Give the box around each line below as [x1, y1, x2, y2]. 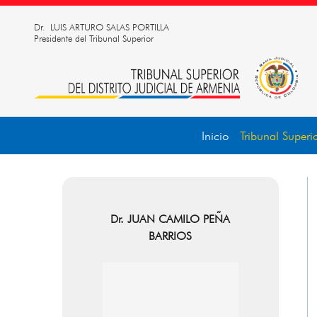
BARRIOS [149, 231, 192, 243]
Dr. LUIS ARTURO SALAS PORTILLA [34, 23, 169, 33]
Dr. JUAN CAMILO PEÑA [110, 214, 231, 226]
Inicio [202, 130, 229, 143]
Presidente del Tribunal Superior [34, 35, 154, 44]
